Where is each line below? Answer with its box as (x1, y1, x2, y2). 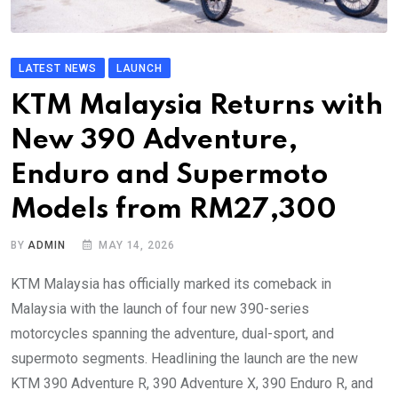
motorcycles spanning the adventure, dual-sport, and (11, 324, 334, 342)
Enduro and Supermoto (11, 161, 328, 189)
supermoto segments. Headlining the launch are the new (11, 349, 358, 367)
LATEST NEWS (19, 61, 97, 75)
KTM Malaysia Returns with (11, 92, 383, 120)
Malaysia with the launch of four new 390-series (11, 299, 309, 317)
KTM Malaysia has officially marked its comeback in (11, 275, 331, 292)
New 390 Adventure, (11, 126, 298, 155)
